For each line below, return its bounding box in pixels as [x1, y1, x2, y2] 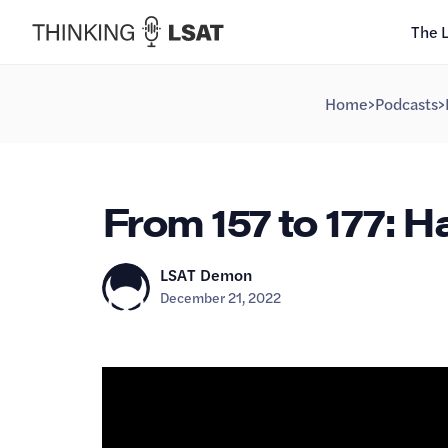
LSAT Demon [160, 262, 252, 286]
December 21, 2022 [160, 286, 281, 307]
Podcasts [374, 91, 438, 115]
